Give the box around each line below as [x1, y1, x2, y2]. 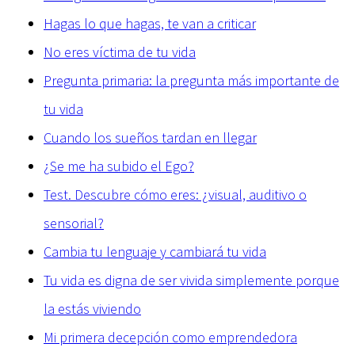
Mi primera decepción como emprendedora [44, 328, 297, 347]
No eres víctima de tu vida [44, 43, 196, 62]
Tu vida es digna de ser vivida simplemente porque [44, 271, 339, 290]
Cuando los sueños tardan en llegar [44, 128, 257, 147]
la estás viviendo [44, 300, 141, 319]
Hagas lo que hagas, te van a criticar [44, 14, 256, 33]
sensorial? [44, 214, 104, 233]
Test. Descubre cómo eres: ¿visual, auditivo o [44, 185, 307, 204]
